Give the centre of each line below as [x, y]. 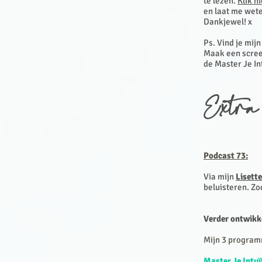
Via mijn [220, 177]
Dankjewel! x [228, 22]
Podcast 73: [226, 156]
